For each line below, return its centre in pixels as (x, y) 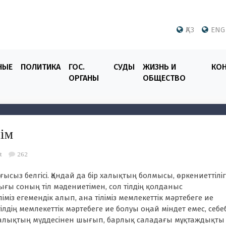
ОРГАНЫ (83, 78)
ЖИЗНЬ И (159, 67)
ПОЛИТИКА (40, 67)
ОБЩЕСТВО (164, 78)
